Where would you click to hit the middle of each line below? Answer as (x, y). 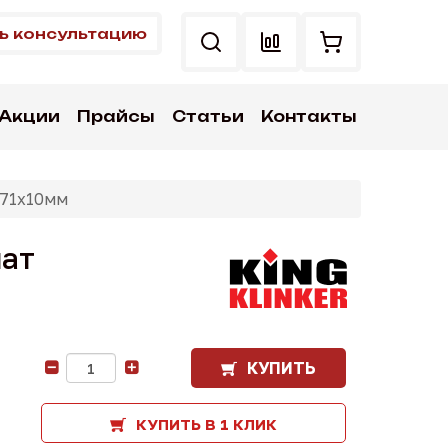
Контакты (308, 116)
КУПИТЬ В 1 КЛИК (206, 424)
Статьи (207, 116)
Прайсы (116, 116)
